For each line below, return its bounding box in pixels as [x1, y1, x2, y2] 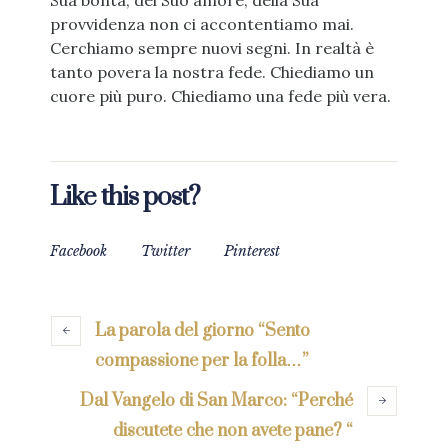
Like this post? [50, 180, 200, 214]
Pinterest [224, 241, 280, 260]
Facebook [50, 241, 107, 260]
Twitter [141, 241, 190, 260]
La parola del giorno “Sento [95, 319, 310, 342]
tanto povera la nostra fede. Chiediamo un [49, 62, 374, 83]
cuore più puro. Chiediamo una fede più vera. [49, 86, 391, 107]
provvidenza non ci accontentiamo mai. [49, 14, 354, 35]
